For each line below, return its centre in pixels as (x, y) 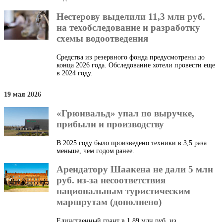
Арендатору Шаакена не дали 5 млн (135, 169)
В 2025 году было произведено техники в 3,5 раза (132, 143)
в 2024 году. (75, 73)
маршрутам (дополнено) (109, 202)
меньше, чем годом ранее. (95, 151)
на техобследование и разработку (128, 27)
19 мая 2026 (23, 95)
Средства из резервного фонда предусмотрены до (131, 57)
